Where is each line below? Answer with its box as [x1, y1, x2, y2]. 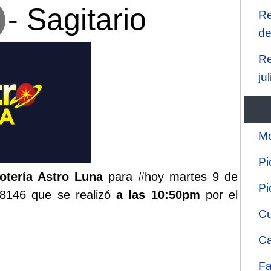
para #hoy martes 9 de [103, 169, 238, 183]
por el [200, 188, 238, 201]
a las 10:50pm [116, 188, 200, 201]
